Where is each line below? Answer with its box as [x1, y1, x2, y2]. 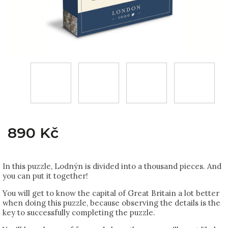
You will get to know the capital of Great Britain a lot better [3, 188, 219, 198]
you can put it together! [3, 171, 88, 181]
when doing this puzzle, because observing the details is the [3, 198, 220, 208]
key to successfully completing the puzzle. [3, 208, 155, 217]
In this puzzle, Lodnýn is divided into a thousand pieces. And [3, 161, 221, 171]
